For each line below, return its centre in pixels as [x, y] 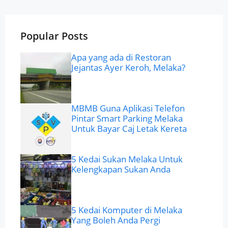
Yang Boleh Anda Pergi [116, 220]
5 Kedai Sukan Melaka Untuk [127, 159]
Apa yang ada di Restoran [121, 58]
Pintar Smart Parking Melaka [127, 119]
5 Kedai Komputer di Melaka [127, 210]
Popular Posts [54, 36]
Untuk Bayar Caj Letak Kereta [129, 129]
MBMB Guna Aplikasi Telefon [128, 108]
